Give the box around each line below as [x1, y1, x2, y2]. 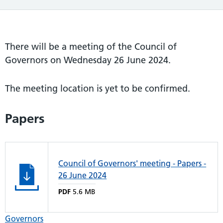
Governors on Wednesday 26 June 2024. [5, 54, 171, 66]
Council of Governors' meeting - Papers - [58, 158, 207, 168]
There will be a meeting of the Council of [5, 40, 177, 52]
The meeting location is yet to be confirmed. [5, 82, 190, 94]
